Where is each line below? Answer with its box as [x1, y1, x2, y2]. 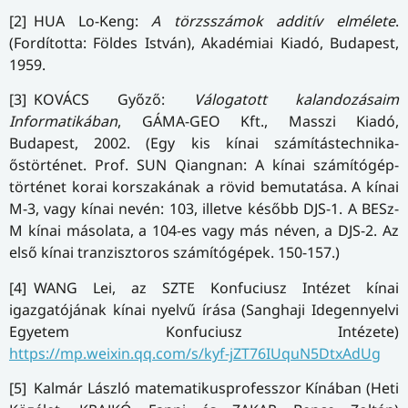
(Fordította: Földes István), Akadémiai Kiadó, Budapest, [9, 33, 399, 54]
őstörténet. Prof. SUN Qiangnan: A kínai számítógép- [9, 155, 399, 176]
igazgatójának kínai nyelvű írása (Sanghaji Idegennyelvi [9, 299, 399, 320]
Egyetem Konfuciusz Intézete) [9, 321, 399, 342]
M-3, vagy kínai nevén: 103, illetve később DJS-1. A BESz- [9, 199, 399, 219]
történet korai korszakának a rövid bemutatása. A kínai [9, 177, 399, 198]
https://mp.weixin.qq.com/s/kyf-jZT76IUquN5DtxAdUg [9, 342, 381, 363]
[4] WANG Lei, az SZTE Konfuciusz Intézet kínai [9, 277, 399, 298]
